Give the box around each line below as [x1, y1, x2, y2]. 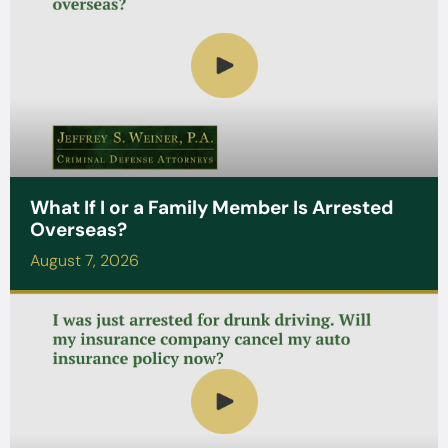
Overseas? [30, 216, 127, 242]
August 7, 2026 [30, 249, 139, 271]
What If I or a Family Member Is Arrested [30, 194, 393, 220]
